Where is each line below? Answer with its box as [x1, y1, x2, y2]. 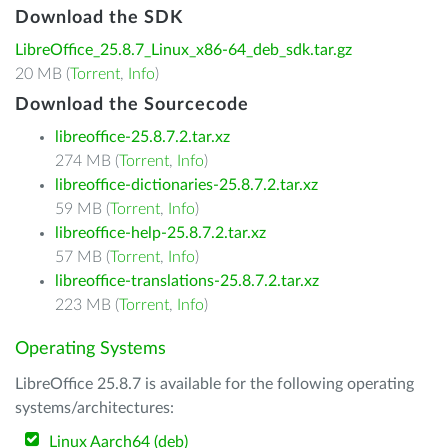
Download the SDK [15, 9, 183, 27]
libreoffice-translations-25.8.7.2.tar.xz [55, 273, 319, 289]
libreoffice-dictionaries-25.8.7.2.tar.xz [55, 177, 318, 193]
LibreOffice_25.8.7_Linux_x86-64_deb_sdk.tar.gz [15, 42, 352, 58]
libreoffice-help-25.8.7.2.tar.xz [55, 225, 266, 241]
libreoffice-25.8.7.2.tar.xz [55, 129, 230, 145]
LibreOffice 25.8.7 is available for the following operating [15, 376, 414, 392]
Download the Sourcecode [15, 96, 249, 114]
